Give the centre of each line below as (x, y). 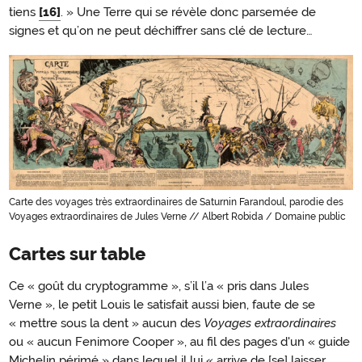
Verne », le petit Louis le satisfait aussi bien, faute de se (162, 304)
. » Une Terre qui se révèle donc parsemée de (188, 12)
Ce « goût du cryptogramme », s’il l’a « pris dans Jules (159, 286)
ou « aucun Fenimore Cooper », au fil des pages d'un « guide (179, 341)
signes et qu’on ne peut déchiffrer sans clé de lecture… (161, 30)
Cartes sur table (77, 254)
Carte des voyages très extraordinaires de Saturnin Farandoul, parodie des (176, 202)
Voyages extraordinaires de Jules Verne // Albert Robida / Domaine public (177, 216)
